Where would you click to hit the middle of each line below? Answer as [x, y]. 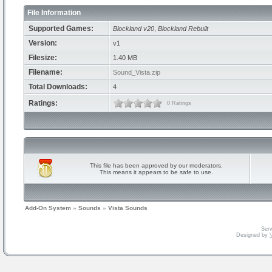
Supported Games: [61, 29]
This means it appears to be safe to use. [156, 172]
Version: [43, 43]
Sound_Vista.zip [137, 72]
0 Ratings [178, 103]
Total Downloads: [58, 87]
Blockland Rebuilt [183, 29]
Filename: [46, 72]
